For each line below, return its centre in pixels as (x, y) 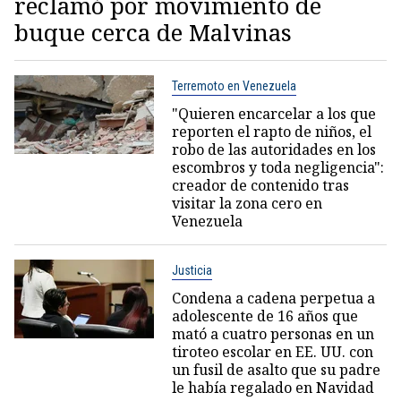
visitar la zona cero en (247, 203)
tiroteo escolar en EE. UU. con (272, 351)
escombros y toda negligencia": (277, 167)
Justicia (192, 270)
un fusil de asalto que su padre (276, 369)
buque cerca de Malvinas (153, 32)
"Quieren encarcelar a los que (273, 113)
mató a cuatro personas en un (273, 333)
